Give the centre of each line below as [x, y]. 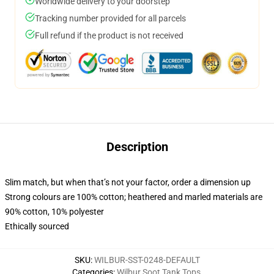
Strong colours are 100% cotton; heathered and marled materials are [134, 197]
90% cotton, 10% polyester [54, 212]
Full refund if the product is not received [109, 35]
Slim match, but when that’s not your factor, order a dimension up [128, 182]
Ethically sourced [37, 226]
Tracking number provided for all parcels [110, 18]
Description [137, 147]
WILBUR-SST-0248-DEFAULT [147, 260]
